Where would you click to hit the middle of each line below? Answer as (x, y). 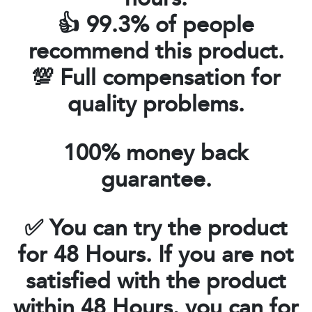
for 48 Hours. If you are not (156, 256)
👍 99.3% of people (156, 26)
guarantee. (156, 180)
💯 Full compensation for (156, 79)
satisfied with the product (156, 282)
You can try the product (169, 229)
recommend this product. (156, 52)
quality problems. (156, 105)
